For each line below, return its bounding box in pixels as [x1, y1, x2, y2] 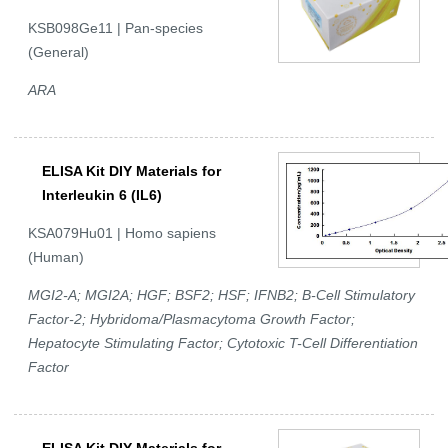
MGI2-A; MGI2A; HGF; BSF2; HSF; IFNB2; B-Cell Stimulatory [28, 287, 415, 304]
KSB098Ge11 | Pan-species [28, 20, 203, 37]
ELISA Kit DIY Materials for [42, 163, 221, 180]
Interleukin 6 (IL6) [42, 187, 162, 204]
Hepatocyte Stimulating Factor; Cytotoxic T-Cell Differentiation [28, 335, 418, 352]
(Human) [28, 249, 84, 266]
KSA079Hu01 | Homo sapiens [28, 225, 216, 242]
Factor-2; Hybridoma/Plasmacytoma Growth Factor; [28, 311, 355, 328]
